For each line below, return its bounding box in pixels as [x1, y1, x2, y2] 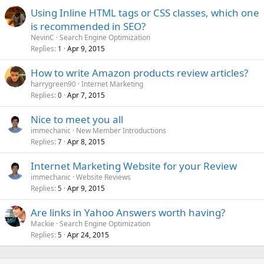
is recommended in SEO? [31, 19, 146, 33]
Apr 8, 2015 [67, 137, 105, 147]
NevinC [31, 32, 54, 42]
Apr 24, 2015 [67, 230, 109, 240]
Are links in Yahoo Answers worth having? [31, 206, 225, 219]
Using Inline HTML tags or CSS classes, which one [31, 6, 259, 19]
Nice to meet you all [31, 113, 123, 126]
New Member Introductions [76, 126, 166, 136]
